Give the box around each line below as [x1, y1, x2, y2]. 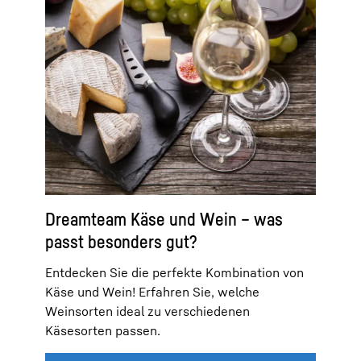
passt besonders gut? [45, 230, 197, 252]
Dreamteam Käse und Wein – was [45, 208, 283, 230]
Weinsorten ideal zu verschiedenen [45, 302, 250, 319]
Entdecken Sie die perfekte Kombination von [45, 263, 304, 280]
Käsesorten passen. [45, 322, 160, 338]
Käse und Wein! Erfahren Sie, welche [45, 283, 259, 300]
